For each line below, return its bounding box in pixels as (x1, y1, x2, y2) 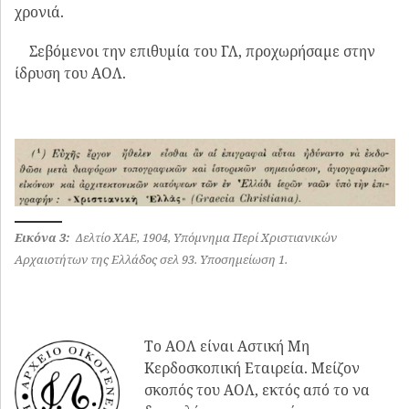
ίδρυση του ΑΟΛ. (15, 63, 126, 84)
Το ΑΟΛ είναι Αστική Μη (144, 335, 310, 356)
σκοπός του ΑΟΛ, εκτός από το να (144, 379, 371, 400)
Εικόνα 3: (15, 229, 70, 246)
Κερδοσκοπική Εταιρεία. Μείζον (144, 357, 361, 378)
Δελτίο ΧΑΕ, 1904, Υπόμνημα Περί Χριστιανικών (70, 229, 337, 246)
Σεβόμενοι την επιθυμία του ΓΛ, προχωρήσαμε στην (15, 41, 375, 62)
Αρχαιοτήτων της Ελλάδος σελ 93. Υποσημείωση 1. (15, 251, 288, 268)
